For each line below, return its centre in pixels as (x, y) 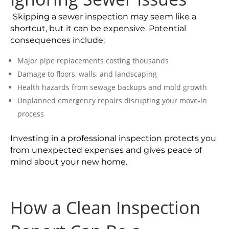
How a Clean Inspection (105, 208)
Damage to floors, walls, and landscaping (87, 74)
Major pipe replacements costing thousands (93, 61)
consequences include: (58, 40)
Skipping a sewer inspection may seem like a (105, 17)
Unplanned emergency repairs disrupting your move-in (112, 100)
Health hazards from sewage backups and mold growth (112, 87)
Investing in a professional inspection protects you (113, 138)
